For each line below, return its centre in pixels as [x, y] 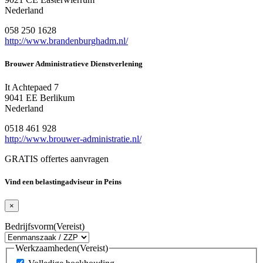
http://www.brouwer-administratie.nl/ [73, 139]
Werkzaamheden [46, 248]
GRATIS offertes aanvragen [57, 159]
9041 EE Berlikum [40, 97]
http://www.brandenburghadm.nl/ [66, 41]
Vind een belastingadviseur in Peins [63, 181]
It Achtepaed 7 [32, 87]
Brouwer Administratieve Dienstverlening [74, 64]
